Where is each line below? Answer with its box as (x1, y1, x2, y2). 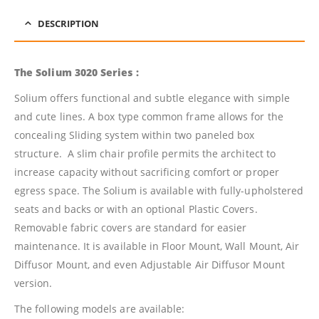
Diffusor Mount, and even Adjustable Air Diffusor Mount (14, 258, 285, 272)
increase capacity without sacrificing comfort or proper (14, 165, 279, 179)
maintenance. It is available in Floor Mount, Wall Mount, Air (14, 239, 300, 253)
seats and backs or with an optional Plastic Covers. (14, 202, 258, 216)
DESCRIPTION (38, 17, 99, 31)
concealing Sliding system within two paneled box (14, 128, 255, 142)
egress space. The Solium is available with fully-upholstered (14, 184, 304, 198)
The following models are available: (14, 302, 185, 316)
